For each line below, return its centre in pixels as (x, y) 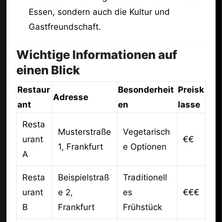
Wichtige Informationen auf (96, 55)
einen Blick (48, 70)
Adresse (70, 97)
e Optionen (144, 146)
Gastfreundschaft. (65, 27)
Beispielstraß (83, 177)
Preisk (191, 89)
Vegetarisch (146, 132)
